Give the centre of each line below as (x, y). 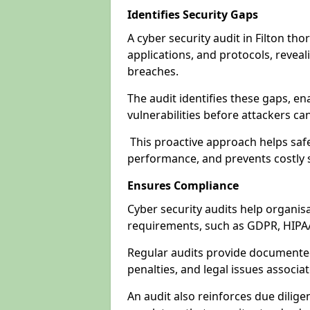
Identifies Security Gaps (193, 15)
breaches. (154, 71)
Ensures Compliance (183, 185)
